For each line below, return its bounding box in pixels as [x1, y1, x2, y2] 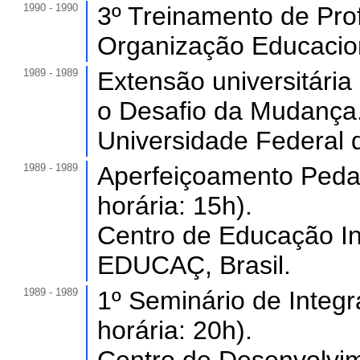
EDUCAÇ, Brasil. [97, 251, 291, 280]
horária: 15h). [97, 191, 252, 220]
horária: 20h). [97, 316, 252, 345]
